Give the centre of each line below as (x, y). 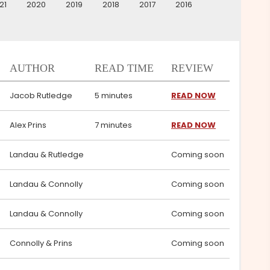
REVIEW (192, 68)
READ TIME (124, 68)
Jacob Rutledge (41, 96)
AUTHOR (32, 68)
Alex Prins (28, 125)
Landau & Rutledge (47, 155)
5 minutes (114, 96)
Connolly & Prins (41, 243)
